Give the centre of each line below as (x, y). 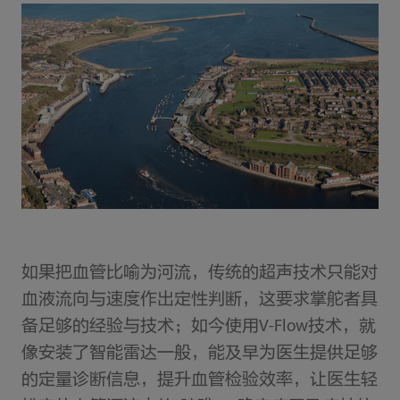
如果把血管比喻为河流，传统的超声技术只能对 (199, 273)
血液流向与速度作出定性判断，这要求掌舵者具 (199, 300)
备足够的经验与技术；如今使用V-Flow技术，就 (198, 327)
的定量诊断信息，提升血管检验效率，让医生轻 (199, 380)
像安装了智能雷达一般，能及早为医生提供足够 (199, 354)
